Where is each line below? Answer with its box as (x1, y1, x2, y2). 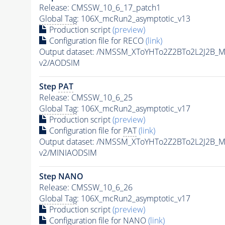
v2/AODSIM (39, 57, 80, 69)
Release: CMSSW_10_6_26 (39, 182, 133, 193)
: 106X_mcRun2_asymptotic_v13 (76, 13, 190, 25)
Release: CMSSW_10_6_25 (39, 92, 133, 103)
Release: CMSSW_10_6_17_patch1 (39, 2, 161, 14)
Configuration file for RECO (47, 35, 146, 47)
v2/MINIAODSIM (39, 147, 97, 159)
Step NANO (39, 171, 83, 182)
